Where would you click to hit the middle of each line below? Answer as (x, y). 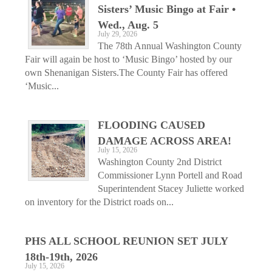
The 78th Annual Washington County (170, 46)
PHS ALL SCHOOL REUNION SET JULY (126, 241)
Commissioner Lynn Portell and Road (170, 175)
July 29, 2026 (117, 34)
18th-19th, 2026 (61, 257)
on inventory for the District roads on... (99, 202)
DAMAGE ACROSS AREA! (165, 141)
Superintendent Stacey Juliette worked (171, 188)
